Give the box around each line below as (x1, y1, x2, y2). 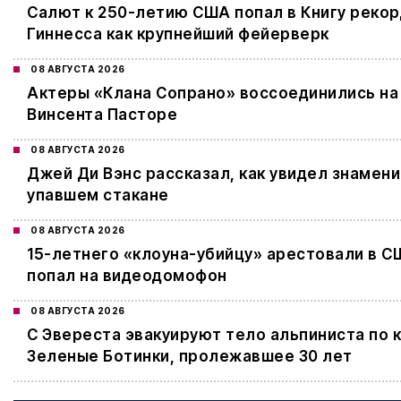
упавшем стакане (27, 186, 169, 205)
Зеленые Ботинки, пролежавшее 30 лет (27, 347, 353, 366)
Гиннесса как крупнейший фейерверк (27, 25, 329, 44)
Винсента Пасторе (27, 106, 177, 124)
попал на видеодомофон (27, 267, 227, 286)
